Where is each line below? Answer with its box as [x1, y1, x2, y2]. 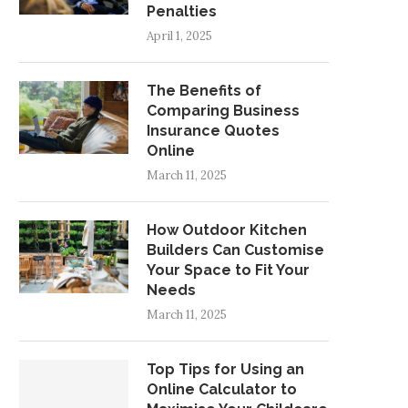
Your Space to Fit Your [147, 260, 310, 279]
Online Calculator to [147, 380, 297, 398]
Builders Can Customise [147, 240, 324, 259]
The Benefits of [147, 81, 261, 99]
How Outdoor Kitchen [147, 220, 307, 239]
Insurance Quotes [147, 121, 280, 139]
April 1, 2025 [147, 27, 212, 44]
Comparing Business [147, 101, 300, 119]
